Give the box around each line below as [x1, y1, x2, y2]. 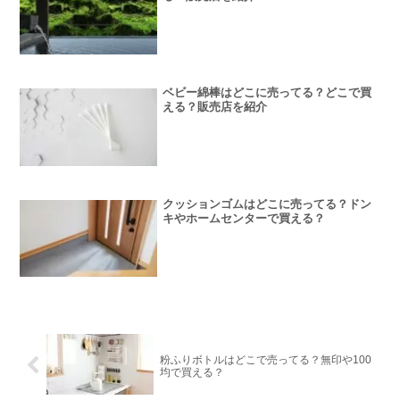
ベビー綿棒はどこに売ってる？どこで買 [162, 86, 372, 100]
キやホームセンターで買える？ [162, 211, 326, 225]
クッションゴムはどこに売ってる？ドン [162, 196, 372, 211]
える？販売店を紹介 [162, 100, 268, 114]
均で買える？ [159, 365, 224, 379]
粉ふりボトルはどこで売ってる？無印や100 [159, 353, 371, 366]
